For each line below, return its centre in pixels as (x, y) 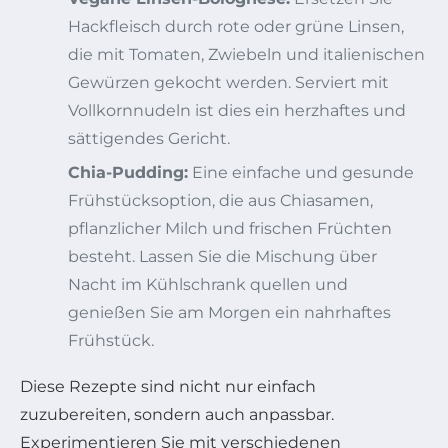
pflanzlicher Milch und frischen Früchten (230, 228)
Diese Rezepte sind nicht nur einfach (168, 386)
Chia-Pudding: (128, 172)
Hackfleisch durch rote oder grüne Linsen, (236, 26)
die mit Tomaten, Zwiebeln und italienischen (246, 54)
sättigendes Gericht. (149, 138)
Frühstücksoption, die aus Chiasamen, (220, 200)
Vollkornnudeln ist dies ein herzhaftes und (237, 110)
